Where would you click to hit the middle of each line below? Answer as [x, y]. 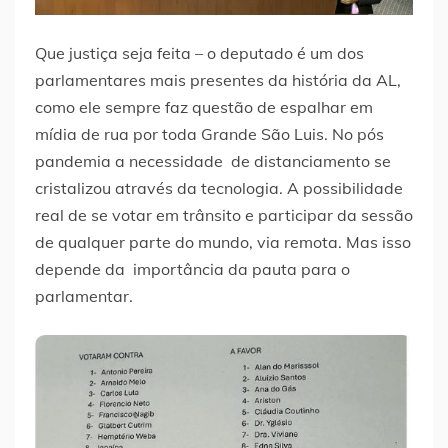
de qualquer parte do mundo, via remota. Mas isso [223, 242]
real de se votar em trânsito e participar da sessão [224, 215]
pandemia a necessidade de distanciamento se [213, 161]
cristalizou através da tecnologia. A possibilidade [219, 188]
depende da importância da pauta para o [192, 269]
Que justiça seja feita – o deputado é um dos [199, 53]
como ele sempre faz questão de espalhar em [204, 107]
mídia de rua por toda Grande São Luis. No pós [209, 134]
